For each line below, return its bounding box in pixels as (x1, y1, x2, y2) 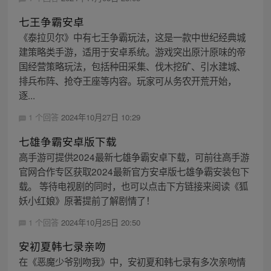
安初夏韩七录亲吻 (18, 238, 106, 253)
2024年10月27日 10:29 (60, 111, 140, 123)
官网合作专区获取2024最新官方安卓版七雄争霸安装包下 (18, 164, 249, 178)
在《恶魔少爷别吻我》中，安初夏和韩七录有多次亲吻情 (18, 254, 246, 268)
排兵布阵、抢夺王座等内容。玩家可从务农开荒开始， (18, 74, 237, 88)
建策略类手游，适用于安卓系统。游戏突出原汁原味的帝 (18, 45, 246, 59)
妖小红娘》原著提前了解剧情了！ (18, 193, 155, 207)
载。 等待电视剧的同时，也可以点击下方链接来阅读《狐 (18, 178, 248, 192)
